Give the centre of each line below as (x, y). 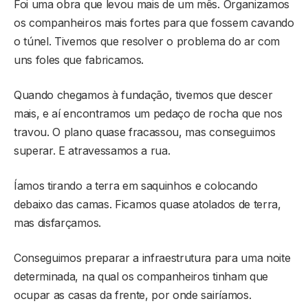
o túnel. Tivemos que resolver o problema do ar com (147, 42)
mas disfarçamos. (57, 223)
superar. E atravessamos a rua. (92, 151)
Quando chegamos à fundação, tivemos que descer (143, 95)
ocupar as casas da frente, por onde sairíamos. (133, 295)
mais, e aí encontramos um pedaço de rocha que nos (148, 114)
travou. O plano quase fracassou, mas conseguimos (145, 132)
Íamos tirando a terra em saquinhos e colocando (136, 186)
